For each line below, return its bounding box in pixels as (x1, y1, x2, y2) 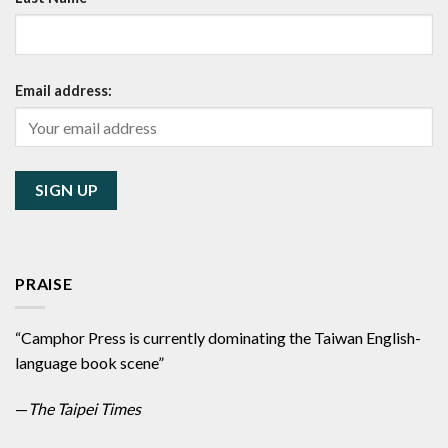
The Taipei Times (28, 399, 141, 419)
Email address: (15, 81, 112, 99)
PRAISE (15, 273, 73, 293)
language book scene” (15, 353, 164, 373)
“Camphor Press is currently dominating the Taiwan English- (15, 328, 421, 348)
